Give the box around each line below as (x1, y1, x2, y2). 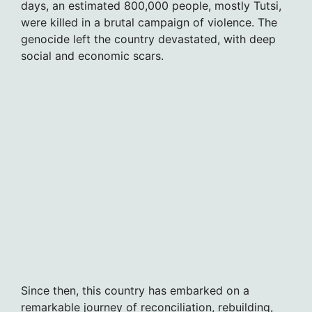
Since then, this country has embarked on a (21, 283, 249, 298)
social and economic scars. (21, 49, 164, 63)
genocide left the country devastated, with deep (21, 32, 276, 47)
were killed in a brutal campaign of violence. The (21, 15, 277, 30)
